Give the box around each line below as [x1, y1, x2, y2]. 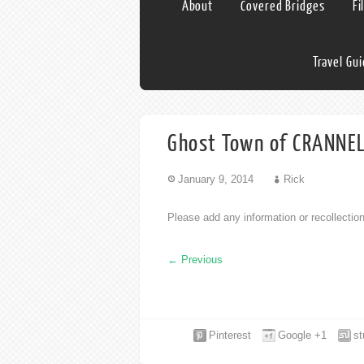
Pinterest [209, 328, 251, 341]
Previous [178, 253, 223, 266]
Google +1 [278, 328, 327, 341]
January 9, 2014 [178, 172, 253, 185]
